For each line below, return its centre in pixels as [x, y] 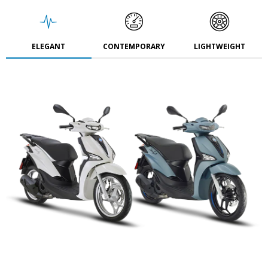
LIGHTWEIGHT [219, 46]
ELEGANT [49, 46]
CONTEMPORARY [134, 46]
